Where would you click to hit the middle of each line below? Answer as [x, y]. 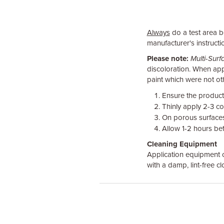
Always [158, 32]
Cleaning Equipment [182, 144]
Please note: [167, 58]
